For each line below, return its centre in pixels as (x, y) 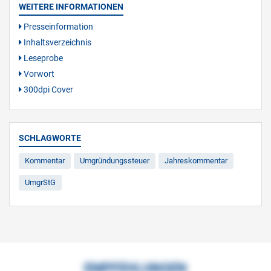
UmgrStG (40, 183)
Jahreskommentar (196, 161)
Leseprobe (42, 58)
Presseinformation (57, 27)
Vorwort (38, 74)
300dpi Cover (47, 90)
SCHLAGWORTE (50, 138)
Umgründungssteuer (115, 161)
